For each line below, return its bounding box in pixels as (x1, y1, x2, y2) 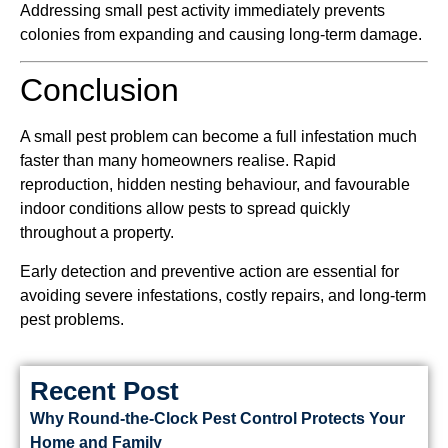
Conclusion (20, 72, 179, 109)
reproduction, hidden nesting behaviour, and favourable (20, 176, 410, 194)
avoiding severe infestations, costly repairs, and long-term (20, 286, 426, 304)
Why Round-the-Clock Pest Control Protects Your (30, 410, 405, 428)
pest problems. (20, 310, 124, 328)
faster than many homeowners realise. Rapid (20, 152, 336, 170)
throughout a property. (20, 224, 174, 242)
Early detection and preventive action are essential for (20, 262, 399, 280)
